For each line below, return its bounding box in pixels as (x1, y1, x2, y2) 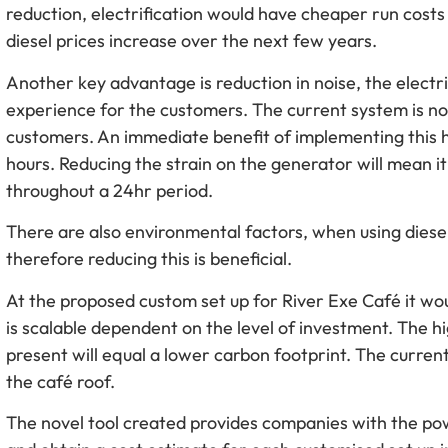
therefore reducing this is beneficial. (6, 247, 293, 271)
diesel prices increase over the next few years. (6, 29, 378, 53)
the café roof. (6, 369, 116, 393)
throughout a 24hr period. (6, 178, 214, 202)
